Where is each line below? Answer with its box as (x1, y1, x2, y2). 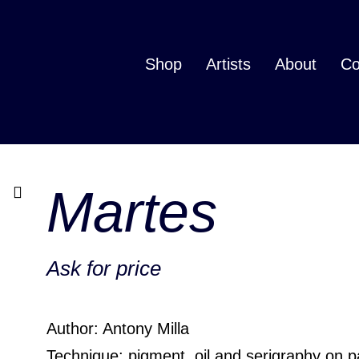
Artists (206, 55, 251, 73)
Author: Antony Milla (46, 320, 189, 337)
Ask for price (46, 256, 161, 280)
